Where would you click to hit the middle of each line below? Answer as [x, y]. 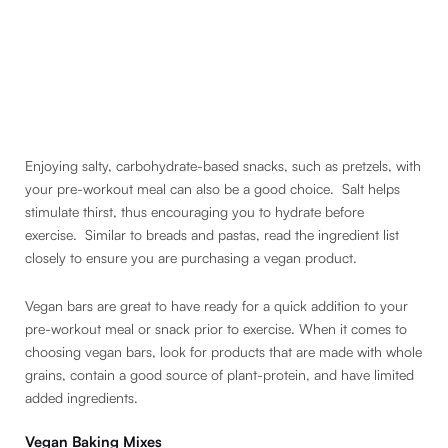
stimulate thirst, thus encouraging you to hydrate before [194, 212]
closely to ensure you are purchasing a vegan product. [191, 258]
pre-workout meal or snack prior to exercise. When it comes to [216, 328]
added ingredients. [83, 397]
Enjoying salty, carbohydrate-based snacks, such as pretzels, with [223, 166]
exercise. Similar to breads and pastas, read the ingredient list [212, 235]
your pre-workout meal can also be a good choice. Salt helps [212, 189]
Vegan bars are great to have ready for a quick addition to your [216, 305]
